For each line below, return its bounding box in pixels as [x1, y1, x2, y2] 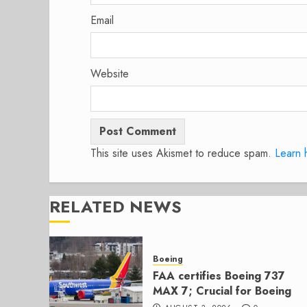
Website [90, 65, 129, 82]
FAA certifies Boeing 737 [153, 268, 285, 284]
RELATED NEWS [49, 194, 182, 219]
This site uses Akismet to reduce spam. [90, 145, 275, 161]
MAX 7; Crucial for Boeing [153, 283, 291, 299]
